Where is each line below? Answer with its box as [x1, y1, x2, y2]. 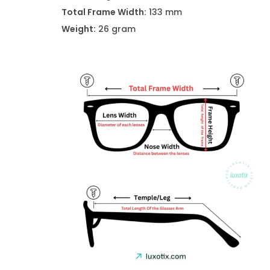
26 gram [96, 23, 136, 35]
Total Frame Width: [61, 6, 146, 18]
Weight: [61, 23, 96, 35]
